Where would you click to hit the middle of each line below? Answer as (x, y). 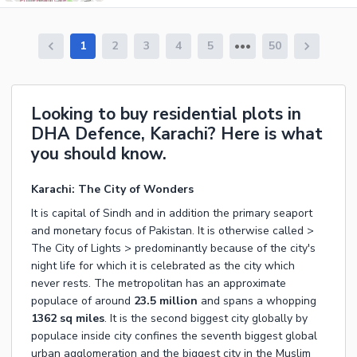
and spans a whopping (257, 301)
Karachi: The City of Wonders (112, 190)
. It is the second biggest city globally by (206, 319)
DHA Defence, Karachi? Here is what (177, 134)
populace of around (82, 301)
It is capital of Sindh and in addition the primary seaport (172, 214)
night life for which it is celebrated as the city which (163, 266)
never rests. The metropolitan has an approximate (159, 284)
